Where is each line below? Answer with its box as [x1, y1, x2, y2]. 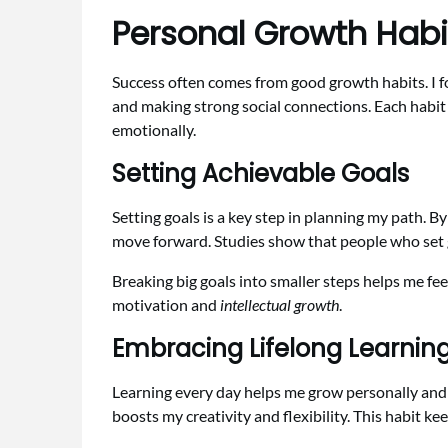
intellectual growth [220, 295, 339, 315]
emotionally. [112, 120, 196, 140]
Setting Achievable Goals [112, 157, 409, 191]
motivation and [112, 295, 220, 315]
